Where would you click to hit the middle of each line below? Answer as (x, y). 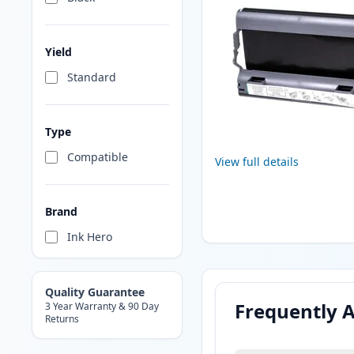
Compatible (98, 157)
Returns (62, 319)
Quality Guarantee (95, 292)
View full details (256, 162)
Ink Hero (90, 237)
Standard (92, 77)
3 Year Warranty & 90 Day (102, 307)
